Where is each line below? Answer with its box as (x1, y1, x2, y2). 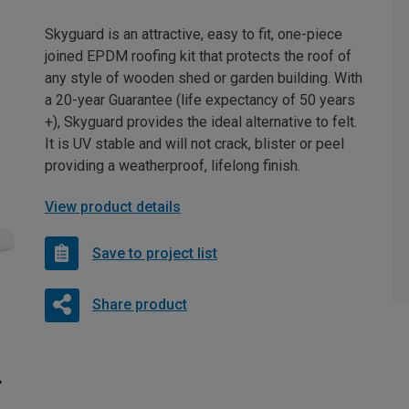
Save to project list (92, 244, 217, 262)
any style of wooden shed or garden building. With (45, 69, 362, 88)
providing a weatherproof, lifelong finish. (45, 157, 300, 175)
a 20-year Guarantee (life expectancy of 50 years (45, 91, 355, 110)
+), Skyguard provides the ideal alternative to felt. (45, 113, 357, 131)
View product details (45, 198, 181, 216)
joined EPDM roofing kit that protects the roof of (45, 47, 351, 66)
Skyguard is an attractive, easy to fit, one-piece (45, 26, 342, 44)
